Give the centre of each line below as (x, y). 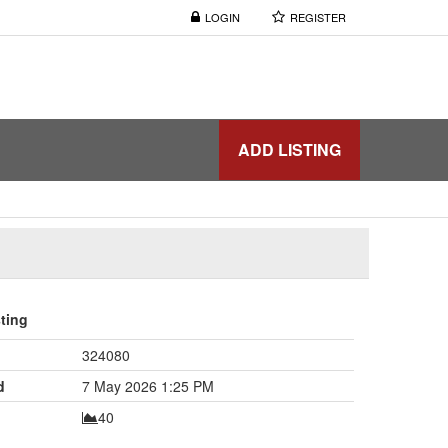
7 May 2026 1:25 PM (147, 385)
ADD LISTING (289, 149)
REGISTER (318, 17)
